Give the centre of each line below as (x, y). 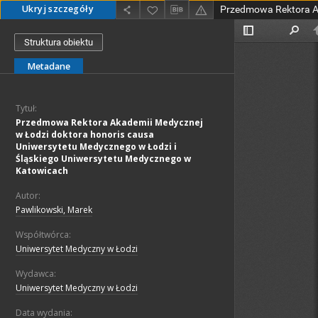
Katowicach (42, 171)
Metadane (49, 67)
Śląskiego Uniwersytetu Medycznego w (103, 159)
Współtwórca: (43, 235)
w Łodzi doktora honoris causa (85, 135)
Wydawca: (36, 274)
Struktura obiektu (59, 43)
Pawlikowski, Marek (54, 210)
